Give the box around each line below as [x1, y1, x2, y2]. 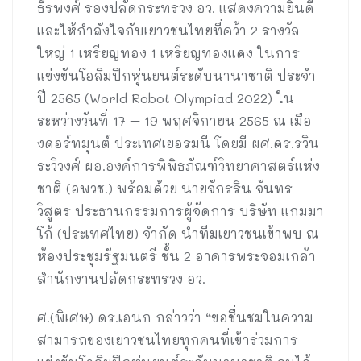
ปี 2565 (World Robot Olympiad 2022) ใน [37, 89, 294, 106]
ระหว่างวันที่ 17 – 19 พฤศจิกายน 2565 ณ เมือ [37, 111, 312, 129]
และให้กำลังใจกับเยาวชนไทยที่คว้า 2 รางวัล [37, 21, 300, 39]
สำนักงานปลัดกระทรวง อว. [37, 269, 205, 287]
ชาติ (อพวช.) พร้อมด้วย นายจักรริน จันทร [37, 179, 293, 197]
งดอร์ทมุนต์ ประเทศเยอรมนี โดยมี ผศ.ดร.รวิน [37, 134, 319, 151]
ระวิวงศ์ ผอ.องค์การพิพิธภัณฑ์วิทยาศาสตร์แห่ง [37, 156, 320, 174]
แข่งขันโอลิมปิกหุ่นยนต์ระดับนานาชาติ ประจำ [37, 66, 316, 84]
